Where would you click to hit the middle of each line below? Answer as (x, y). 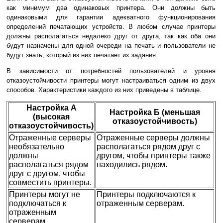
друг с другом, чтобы (47, 174)
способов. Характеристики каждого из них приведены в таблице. (104, 90)
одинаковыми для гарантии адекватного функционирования (111, 17)
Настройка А (51, 108)
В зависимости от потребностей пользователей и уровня (111, 71)
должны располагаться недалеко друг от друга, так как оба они (111, 36)
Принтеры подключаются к (146, 195)
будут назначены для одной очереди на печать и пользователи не (111, 46)
